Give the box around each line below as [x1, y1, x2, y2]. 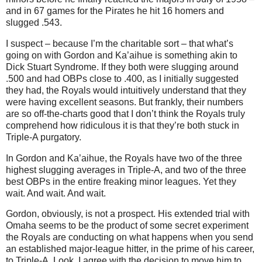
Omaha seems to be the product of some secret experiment [6, 220, 249, 231]
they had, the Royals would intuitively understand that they [6, 85, 246, 95]
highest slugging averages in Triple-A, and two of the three [6, 164, 246, 175]
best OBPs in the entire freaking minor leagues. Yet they [6, 176, 236, 187]
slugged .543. [6, 17, 62, 27]
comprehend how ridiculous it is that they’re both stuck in [6, 120, 239, 130]
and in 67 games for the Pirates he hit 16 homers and [6, 5, 224, 16]
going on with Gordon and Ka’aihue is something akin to [6, 50, 237, 60]
